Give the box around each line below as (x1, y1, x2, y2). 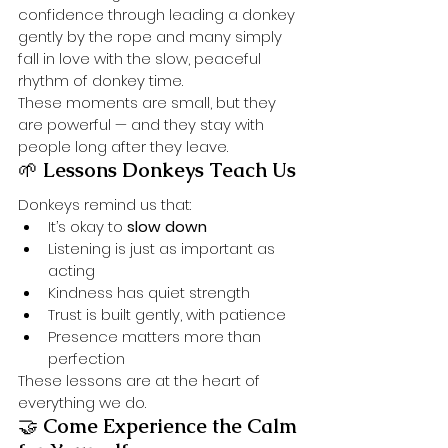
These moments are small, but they (18, 91, 280, 113)
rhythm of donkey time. (18, 69, 183, 91)
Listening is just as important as (48, 237, 279, 259)
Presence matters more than (48, 325, 265, 347)
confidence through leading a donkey (18, 3, 299, 25)
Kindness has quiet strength (48, 281, 250, 303)
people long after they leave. (18, 135, 228, 157)
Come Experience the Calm (43, 412, 302, 439)
